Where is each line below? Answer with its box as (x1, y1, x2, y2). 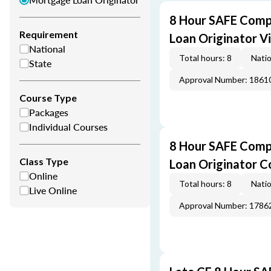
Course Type (19, 92, 77, 103)
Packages (29, 105, 68, 119)
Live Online (29, 183, 77, 197)
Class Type (19, 155, 68, 167)
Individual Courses (29, 120, 108, 134)
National (29, 42, 65, 56)
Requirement (19, 28, 78, 40)
